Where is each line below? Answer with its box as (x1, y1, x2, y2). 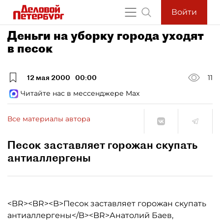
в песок (7, 41, 53, 55)
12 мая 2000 (27, 73, 70, 82)
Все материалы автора (7, 114, 90, 123)
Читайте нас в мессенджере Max (21, 89, 139, 98)
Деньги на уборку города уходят (7, 28, 204, 43)
